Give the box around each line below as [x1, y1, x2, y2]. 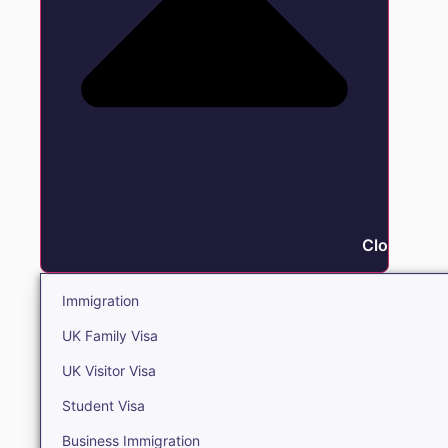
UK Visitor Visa [62, 361, 156, 379]
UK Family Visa [62, 326, 158, 344]
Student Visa [62, 396, 145, 414]
